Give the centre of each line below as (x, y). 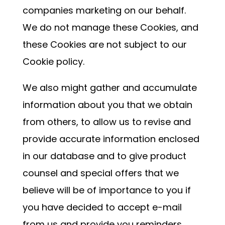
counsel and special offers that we (100, 173)
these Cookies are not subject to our (104, 44)
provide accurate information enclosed (111, 139)
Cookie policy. (53, 62)
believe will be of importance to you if (106, 190)
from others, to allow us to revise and (106, 122)
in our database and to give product (104, 156)
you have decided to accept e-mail (102, 207)
